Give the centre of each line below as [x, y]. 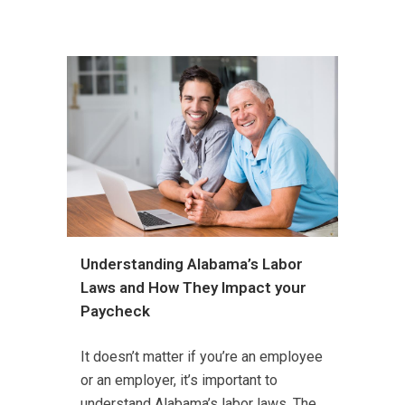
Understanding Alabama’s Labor [192, 264]
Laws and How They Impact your [193, 287]
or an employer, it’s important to [179, 380]
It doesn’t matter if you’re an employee [202, 356]
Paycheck [115, 311]
